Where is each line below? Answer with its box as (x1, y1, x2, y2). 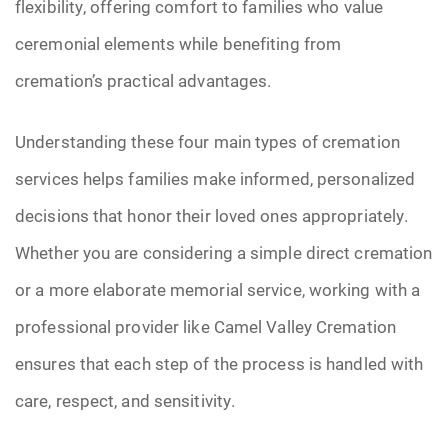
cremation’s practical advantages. (15, 69, 272, 92)
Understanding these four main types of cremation (15, 130, 400, 153)
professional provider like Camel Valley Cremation (15, 315, 396, 338)
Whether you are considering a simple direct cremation (15, 241, 433, 264)
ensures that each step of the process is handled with (15, 352, 424, 375)
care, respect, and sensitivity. (15, 389, 236, 412)
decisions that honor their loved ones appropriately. (15, 204, 409, 227)
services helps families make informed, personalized (15, 167, 416, 190)
